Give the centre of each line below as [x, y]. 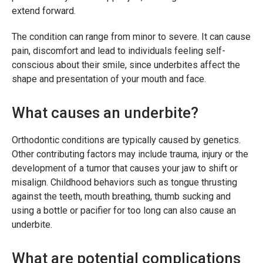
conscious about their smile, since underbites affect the [126, 65]
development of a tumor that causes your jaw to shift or [125, 168]
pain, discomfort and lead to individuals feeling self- [119, 51]
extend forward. [44, 11]
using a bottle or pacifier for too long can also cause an [124, 211]
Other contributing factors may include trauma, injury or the [130, 154]
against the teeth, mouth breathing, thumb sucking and [121, 197]
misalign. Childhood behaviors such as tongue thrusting [124, 183]
